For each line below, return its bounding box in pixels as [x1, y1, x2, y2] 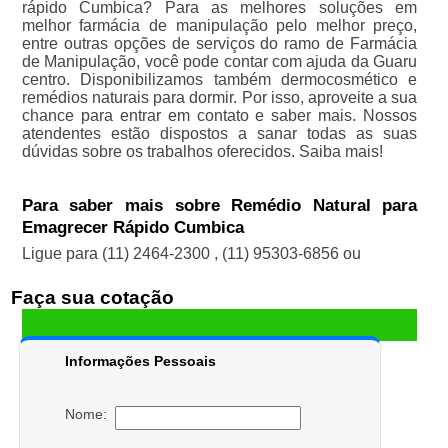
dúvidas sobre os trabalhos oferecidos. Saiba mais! [21, 143, 383, 161]
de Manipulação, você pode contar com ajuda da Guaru [21, 53, 418, 71]
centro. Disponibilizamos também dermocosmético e [21, 71, 418, 89]
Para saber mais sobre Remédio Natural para [21, 196, 418, 216]
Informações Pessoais [64, 353, 216, 370]
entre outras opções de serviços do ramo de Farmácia [21, 35, 418, 53]
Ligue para [21, 245, 102, 263]
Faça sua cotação [10, 287, 174, 309]
